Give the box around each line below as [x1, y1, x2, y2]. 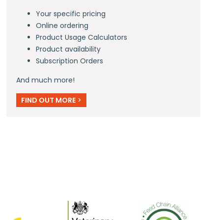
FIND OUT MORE [21, 95, 76, 105]
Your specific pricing [36, 8, 106, 19]
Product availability [36, 44, 101, 54]
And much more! [16, 75, 75, 85]
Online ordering [36, 20, 89, 30]
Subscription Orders [36, 55, 104, 66]
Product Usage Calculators [36, 32, 128, 42]
